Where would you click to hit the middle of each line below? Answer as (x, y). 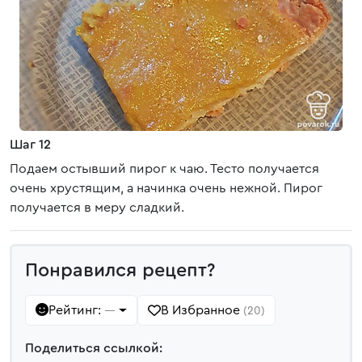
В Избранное (202, 310)
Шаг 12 (30, 145)
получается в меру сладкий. (97, 208)
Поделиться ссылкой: (94, 348)
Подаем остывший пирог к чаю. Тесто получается (164, 169)
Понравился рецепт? (120, 271)
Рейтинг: (76, 310)
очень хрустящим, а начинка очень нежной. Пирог (166, 188)
